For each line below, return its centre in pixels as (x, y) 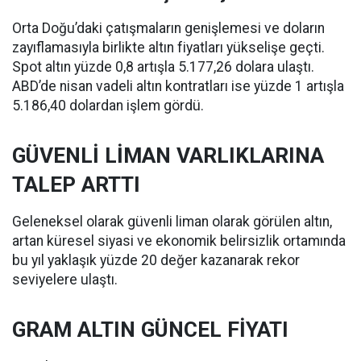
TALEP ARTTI (76, 184)
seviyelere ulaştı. (65, 279)
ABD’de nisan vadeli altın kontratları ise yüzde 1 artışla (178, 86)
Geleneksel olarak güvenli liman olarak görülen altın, (172, 221)
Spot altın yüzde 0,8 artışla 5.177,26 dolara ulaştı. (163, 66)
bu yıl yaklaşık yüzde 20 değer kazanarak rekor (156, 260)
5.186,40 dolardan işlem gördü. (108, 105)
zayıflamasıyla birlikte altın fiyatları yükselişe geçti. (168, 47)
